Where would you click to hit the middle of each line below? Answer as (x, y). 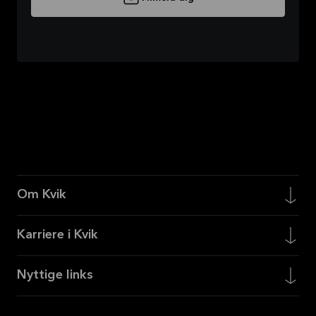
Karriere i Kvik (57, 235)
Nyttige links (55, 275)
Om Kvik (42, 195)
